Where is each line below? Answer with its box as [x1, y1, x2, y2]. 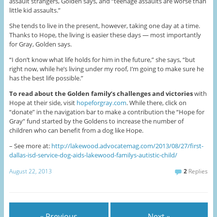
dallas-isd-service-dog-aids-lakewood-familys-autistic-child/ [9, 150, 177, 159]
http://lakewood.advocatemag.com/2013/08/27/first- [51, 141, 203, 150]
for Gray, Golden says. [9, 39, 72, 48]
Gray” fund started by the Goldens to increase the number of [9, 116, 184, 125]
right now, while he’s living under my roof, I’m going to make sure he [9, 64, 204, 73]
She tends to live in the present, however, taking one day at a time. [9, 21, 200, 30]
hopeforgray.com [76, 98, 126, 107]
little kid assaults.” [9, 5, 61, 15]
